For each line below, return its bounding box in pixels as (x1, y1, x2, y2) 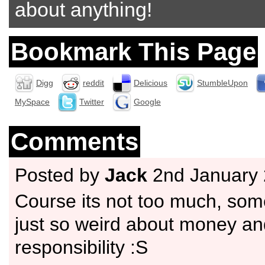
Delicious (134, 77, 167, 88)
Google (134, 96, 161, 106)
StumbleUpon (197, 77, 248, 88)
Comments (11, 128, 138, 156)
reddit (83, 77, 104, 88)
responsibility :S (15, 237, 148, 258)
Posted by (15, 164, 105, 186)
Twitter (79, 96, 104, 106)
